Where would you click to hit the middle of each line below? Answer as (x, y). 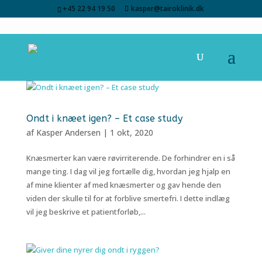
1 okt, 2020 (131, 132)
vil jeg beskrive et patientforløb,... (86, 212)
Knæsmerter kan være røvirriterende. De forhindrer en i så (130, 158)
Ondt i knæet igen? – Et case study (104, 118)
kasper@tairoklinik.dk (168, 8)
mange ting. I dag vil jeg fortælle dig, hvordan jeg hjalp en (128, 171)
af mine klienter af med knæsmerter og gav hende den (123, 185)
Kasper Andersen (68, 132)
